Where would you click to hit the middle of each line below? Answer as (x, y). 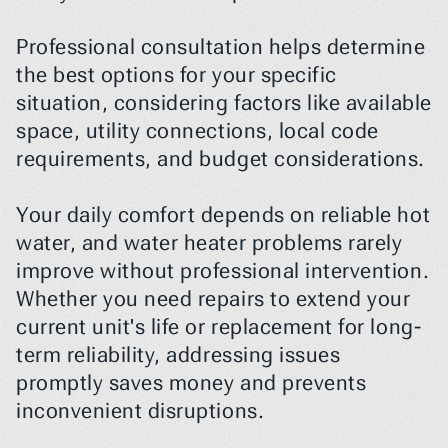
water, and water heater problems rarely (209, 243)
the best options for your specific (176, 75)
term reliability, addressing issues (178, 355)
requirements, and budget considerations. (220, 159)
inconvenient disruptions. (140, 411)
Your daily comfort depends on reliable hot (223, 215)
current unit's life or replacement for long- (219, 327)
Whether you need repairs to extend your (213, 299)
